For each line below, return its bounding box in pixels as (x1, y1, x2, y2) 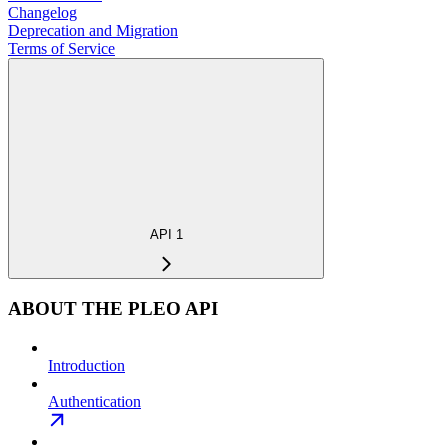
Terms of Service (8, 39, 115, 57)
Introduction (48, 356, 125, 374)
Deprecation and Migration (8, 21, 178, 39)
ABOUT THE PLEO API (8, 298, 218, 320)
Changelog (8, 3, 77, 21)
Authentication (48, 392, 141, 410)
